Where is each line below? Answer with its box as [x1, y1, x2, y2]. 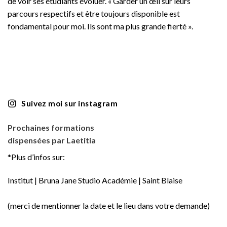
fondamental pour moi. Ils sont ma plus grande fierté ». [8, 21, 193, 31]
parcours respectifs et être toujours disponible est [8, 9, 180, 19]
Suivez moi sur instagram [21, 98, 118, 108]
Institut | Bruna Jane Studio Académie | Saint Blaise [8, 175, 182, 185]
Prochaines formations [8, 123, 94, 133]
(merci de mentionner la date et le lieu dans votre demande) [8, 200, 210, 210]
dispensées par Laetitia [8, 135, 96, 145]
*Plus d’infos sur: [8, 152, 65, 162]
